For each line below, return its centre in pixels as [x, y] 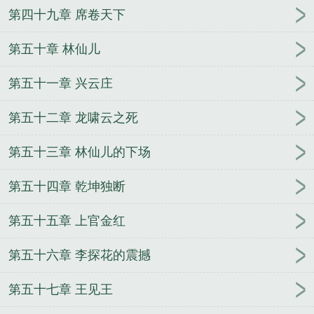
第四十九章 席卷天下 [67, 14]
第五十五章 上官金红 [67, 220]
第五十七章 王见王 [61, 289]
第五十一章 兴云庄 [61, 83]
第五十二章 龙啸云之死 [73, 117]
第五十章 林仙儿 [54, 49]
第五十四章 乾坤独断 [67, 186]
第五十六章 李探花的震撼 [80, 255]
